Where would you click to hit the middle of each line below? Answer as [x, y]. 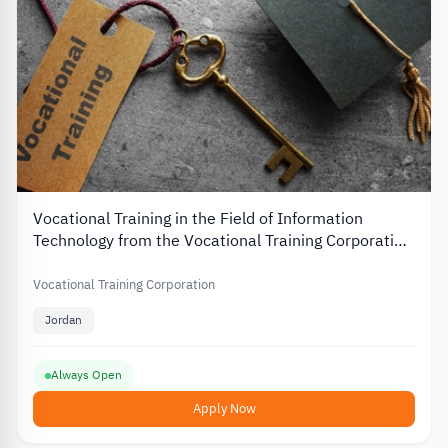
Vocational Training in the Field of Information [198, 218]
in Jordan [66, 262]
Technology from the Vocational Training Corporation [222, 240]
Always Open [86, 375]
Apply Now [224, 409]
